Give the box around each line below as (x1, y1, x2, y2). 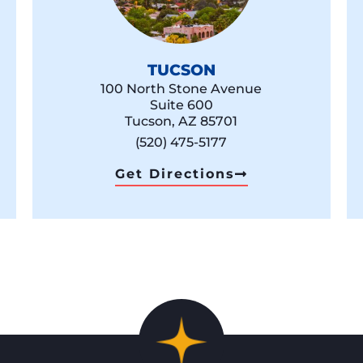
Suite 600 (149, 97, 213, 113)
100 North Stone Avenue (100, 81, 263, 97)
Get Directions (114, 166, 235, 182)
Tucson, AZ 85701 (125, 113, 238, 130)
